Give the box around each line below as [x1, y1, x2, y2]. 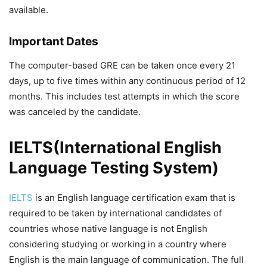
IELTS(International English [9, 138, 222, 158]
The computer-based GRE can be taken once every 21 [9, 60, 235, 72]
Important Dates [9, 35, 98, 49]
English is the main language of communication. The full [9, 254, 244, 266]
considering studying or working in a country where [9, 238, 226, 250]
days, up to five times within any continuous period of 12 [9, 75, 246, 87]
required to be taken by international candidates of [9, 207, 222, 219]
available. [9, 4, 48, 16]
